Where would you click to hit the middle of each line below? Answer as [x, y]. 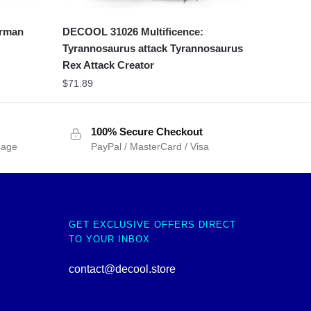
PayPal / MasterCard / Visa [150, 147]
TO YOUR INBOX [109, 239]
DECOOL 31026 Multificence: [133, 32]
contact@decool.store [122, 269]
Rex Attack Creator [108, 65]
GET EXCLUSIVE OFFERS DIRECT [152, 225]
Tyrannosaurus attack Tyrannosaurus [152, 49]
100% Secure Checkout [146, 132]
